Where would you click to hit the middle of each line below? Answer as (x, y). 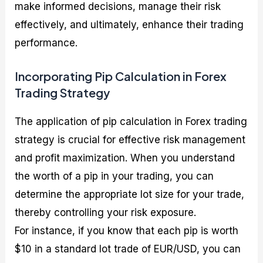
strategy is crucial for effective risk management (130, 139)
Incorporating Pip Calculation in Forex (121, 76)
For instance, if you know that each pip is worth (127, 230)
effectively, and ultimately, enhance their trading (129, 24)
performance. (46, 43)
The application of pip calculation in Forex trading (131, 121)
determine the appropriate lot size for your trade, (130, 194)
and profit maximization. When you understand (125, 158)
